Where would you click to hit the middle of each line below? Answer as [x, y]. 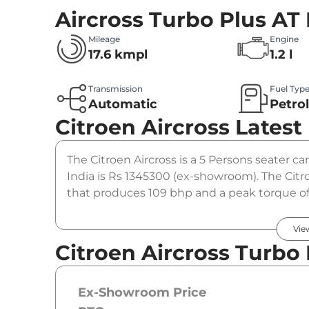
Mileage [104, 39]
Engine [285, 39]
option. [86, 210]
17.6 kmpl [118, 55]
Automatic [123, 104]
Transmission [116, 89]
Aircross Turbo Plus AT [178, 20]
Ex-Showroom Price [142, 293]
